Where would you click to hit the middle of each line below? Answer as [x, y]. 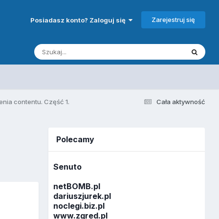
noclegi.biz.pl [79, 206]
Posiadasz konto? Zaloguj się [79, 20]
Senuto [68, 167]
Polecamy [76, 139]
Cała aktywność [181, 101]
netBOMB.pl [77, 186]
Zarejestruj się [173, 19]
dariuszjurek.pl [82, 196]
